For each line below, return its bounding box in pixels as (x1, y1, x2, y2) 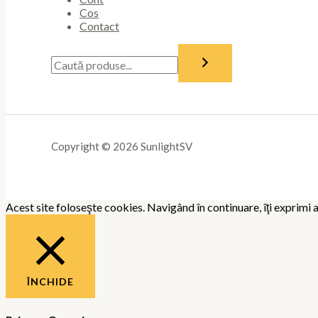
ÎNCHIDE (27, 275, 74, 287)
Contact (79, 18, 119, 33)
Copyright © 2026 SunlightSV (51, 139, 192, 153)
